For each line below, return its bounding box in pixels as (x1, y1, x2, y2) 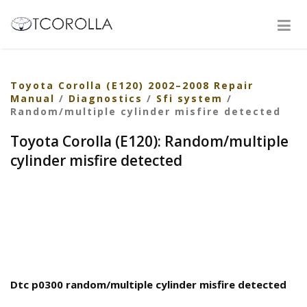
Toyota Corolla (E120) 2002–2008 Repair (10, 79, 254, 92)
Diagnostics (69, 92, 143, 105)
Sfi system (156, 92, 223, 105)
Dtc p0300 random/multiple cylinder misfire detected (10, 278, 286, 291)
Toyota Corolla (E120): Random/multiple (10, 132, 288, 151)
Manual (10, 92, 55, 105)
